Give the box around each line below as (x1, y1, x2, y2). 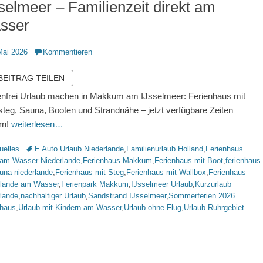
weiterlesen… (11, 119, 63, 129)
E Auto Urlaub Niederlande (35, 144, 124, 153)
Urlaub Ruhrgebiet (184, 203, 244, 212)
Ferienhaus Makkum (83, 156, 152, 165)
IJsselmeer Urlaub (131, 180, 193, 188)
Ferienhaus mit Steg (55, 168, 124, 177)
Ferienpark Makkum (61, 180, 129, 188)
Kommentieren (43, 48, 92, 56)
